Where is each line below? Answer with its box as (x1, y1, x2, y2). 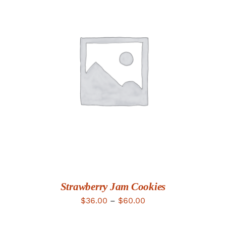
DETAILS (98, 67, 128, 75)
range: (145, 209, 169, 219)
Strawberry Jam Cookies (60, 181, 166, 193)
